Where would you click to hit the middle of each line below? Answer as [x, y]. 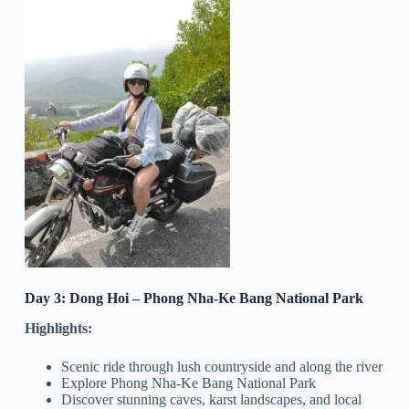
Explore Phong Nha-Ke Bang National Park [188, 383]
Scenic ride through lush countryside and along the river [221, 366]
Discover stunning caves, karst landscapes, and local [211, 399]
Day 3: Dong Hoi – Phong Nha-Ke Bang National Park [194, 299]
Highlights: [58, 328]
